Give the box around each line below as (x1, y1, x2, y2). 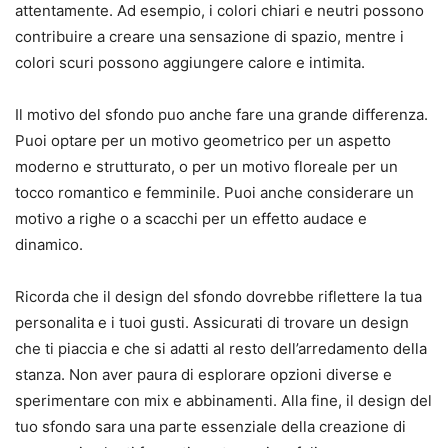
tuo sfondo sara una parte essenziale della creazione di (15, 417, 406, 437)
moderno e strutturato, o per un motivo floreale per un (15, 157, 398, 177)
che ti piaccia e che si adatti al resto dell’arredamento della (15, 339, 427, 359)
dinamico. (15, 235, 83, 255)
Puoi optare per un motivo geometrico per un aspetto (15, 131, 391, 151)
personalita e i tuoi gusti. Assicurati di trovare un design (15, 313, 409, 333)
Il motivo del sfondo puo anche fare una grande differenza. (15, 105, 428, 125)
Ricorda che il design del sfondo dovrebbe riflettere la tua (15, 287, 422, 307)
